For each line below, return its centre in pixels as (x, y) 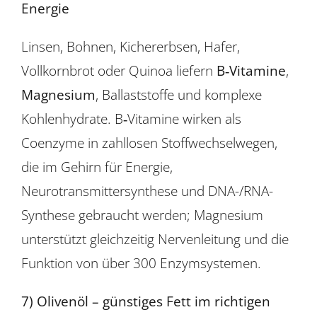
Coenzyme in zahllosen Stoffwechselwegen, (149, 142)
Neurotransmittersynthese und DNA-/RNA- (147, 190)
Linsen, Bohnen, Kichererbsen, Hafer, (130, 46)
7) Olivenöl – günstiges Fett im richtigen (145, 301)
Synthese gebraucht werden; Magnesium (142, 214)
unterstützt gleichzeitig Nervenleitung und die (155, 238)
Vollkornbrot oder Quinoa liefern (119, 70)
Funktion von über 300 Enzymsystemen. (141, 263)
